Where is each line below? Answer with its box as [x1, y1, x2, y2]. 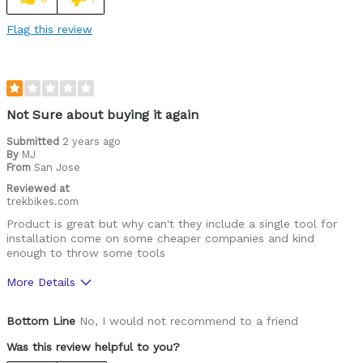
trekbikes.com [6, 195, 79, 208]
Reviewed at [6, 182, 70, 195]
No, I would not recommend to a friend [75, 314, 298, 328]
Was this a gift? [6, 303, 92, 317]
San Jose [34, 161, 80, 174]
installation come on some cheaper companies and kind [6, 232, 314, 246]
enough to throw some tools [6, 246, 165, 260]
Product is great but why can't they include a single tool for [6, 217, 337, 231]
